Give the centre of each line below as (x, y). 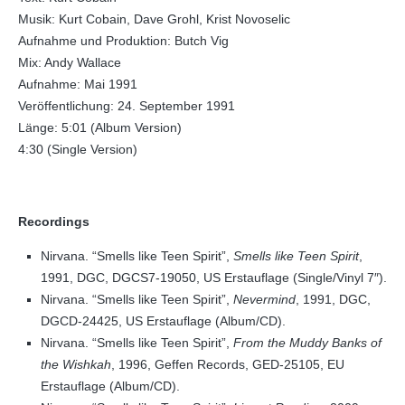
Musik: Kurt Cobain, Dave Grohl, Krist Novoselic (154, 19)
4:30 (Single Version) (78, 149)
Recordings (54, 221)
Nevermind (264, 299)
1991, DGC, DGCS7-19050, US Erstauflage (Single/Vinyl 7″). (214, 278)
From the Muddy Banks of (307, 343)
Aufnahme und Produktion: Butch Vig (123, 41)
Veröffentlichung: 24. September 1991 (127, 106)
